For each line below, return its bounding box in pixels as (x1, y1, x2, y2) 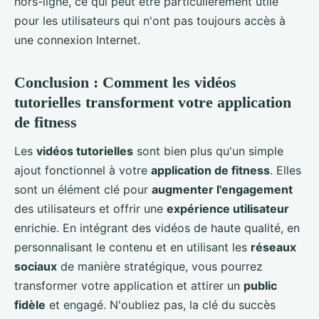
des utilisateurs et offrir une (14, 201, 167, 216)
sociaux (14, 258, 57, 273)
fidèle (14, 297, 46, 312)
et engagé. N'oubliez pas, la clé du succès (46, 297, 276, 312)
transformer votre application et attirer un (14, 278, 244, 293)
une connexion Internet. (14, 32, 140, 47)
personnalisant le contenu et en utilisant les (14, 239, 251, 254)
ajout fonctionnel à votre (14, 162, 151, 177)
